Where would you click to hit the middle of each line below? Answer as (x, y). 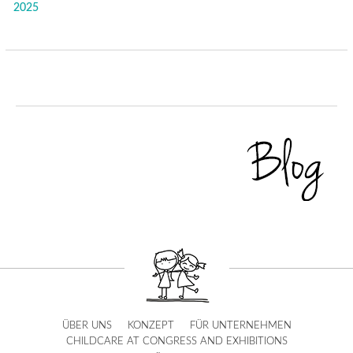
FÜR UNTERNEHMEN (240, 326)
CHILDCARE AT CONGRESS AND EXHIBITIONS (176, 342)
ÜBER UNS (87, 326)
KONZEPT (150, 326)
